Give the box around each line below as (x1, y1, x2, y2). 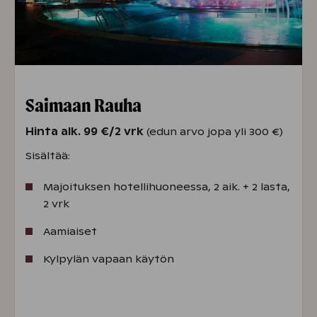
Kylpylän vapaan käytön (43, 252, 174, 265)
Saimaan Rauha (25, 93, 142, 116)
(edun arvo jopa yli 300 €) (144, 125, 283, 138)
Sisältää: (25, 149, 70, 162)
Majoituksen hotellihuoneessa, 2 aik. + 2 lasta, (43, 180, 290, 193)
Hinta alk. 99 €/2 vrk (25, 125, 144, 138)
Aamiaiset (43, 224, 97, 238)
